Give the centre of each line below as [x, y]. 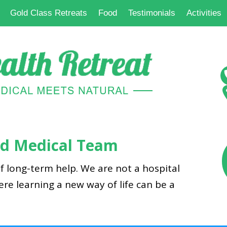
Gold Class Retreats [49, 13]
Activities [204, 13]
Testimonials [152, 13]
